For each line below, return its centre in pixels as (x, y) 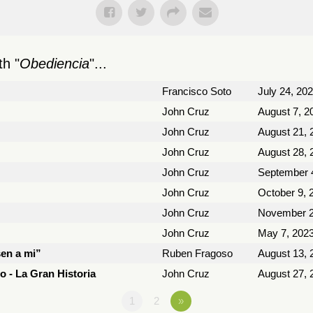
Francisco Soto (197, 91)
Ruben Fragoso (197, 253)
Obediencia (54, 64)
